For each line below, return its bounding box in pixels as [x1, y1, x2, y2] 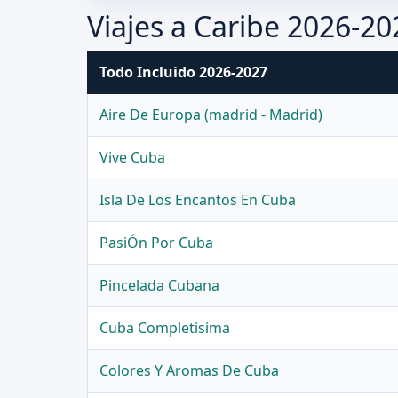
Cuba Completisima [99, 318, 231, 338]
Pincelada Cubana [99, 275, 220, 296]
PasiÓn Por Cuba [99, 233, 214, 253]
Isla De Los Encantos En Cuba [99, 190, 297, 211]
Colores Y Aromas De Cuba [99, 361, 280, 381]
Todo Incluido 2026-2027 [99, 62, 268, 83]
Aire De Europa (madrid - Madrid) [99, 105, 323, 125]
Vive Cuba [99, 147, 166, 168]
